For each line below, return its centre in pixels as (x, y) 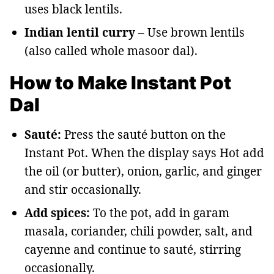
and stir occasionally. (83, 190)
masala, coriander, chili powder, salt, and (139, 231)
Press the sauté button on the (145, 135)
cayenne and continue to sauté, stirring (133, 250)
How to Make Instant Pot (120, 83)
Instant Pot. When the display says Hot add (144, 153)
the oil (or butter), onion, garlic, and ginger (143, 171)
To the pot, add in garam (161, 213)
